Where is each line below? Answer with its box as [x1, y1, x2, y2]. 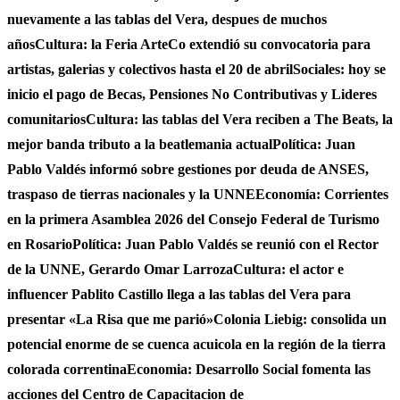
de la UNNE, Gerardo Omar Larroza [7, 262, 233, 277]
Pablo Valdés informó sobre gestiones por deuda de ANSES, [7, 162, 369, 177]
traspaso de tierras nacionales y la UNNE [7, 187, 255, 202]
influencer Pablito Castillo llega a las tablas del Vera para [7, 287, 351, 302]
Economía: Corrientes [255, 187, 388, 202]
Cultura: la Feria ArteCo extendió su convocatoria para [35, 37, 371, 52]
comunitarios [7, 112, 86, 127]
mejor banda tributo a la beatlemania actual [7, 137, 272, 152]
